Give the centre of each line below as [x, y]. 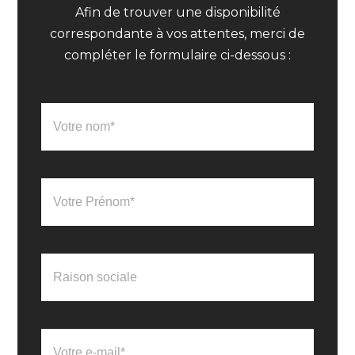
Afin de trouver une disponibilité [177, 13]
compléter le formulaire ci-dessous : [177, 55]
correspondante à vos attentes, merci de [177, 34]
